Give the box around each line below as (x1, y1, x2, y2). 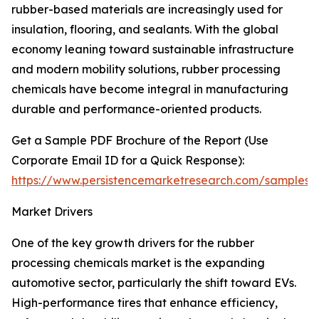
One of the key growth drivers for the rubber (11, 236, 254, 251)
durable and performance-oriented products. (11, 102, 261, 117)
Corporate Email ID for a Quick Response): (11, 153, 244, 168)
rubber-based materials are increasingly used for (11, 2, 283, 17)
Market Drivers (11, 204, 93, 219)
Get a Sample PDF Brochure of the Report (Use (11, 133, 268, 148)
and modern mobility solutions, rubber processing (11, 62, 281, 77)
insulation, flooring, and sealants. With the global (11, 22, 278, 37)
